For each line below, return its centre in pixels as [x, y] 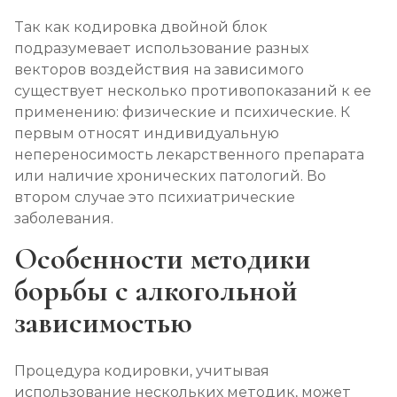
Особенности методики [163, 259]
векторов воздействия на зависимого [159, 70]
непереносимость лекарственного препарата [189, 155]
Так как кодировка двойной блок [141, 27]
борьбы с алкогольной [156, 291]
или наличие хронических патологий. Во [170, 176]
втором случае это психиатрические [155, 197]
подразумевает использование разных [161, 48]
